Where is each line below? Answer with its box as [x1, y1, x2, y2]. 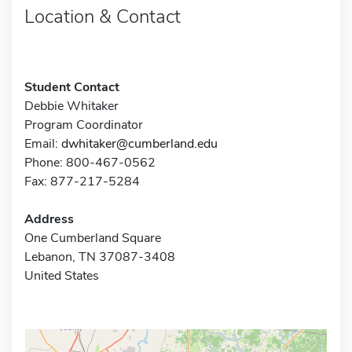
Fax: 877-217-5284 [24, 172, 140, 190]
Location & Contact [24, 3, 181, 29]
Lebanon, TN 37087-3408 [24, 247, 175, 266]
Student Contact [24, 78, 119, 96]
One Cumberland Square [24, 229, 161, 247]
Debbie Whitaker [24, 97, 119, 115]
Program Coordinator [24, 115, 143, 134]
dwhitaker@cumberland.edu [61, 134, 218, 152]
